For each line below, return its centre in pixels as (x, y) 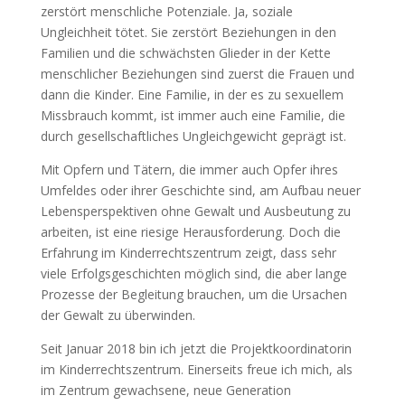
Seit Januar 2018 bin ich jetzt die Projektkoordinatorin (196, 348)
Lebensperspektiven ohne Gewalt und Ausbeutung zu (195, 211)
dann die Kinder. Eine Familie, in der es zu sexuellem (192, 94)
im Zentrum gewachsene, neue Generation (165, 390)
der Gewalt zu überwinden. (118, 315)
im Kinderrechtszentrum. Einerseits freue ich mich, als (196, 369)
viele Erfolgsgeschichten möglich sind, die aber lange (193, 273)
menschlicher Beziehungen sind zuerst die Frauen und (197, 73)
